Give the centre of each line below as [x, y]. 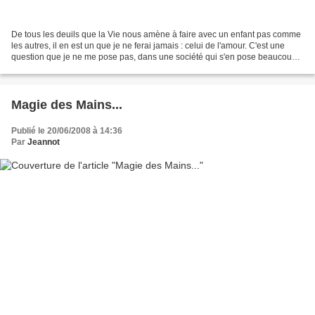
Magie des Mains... [67, 105]
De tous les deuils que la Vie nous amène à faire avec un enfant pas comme [156, 35]
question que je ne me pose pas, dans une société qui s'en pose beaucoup [154, 57]
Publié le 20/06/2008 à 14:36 [67, 131]
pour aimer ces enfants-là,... [64, 69]
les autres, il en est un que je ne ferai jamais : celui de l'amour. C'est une [148, 46]
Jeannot [44, 142]
